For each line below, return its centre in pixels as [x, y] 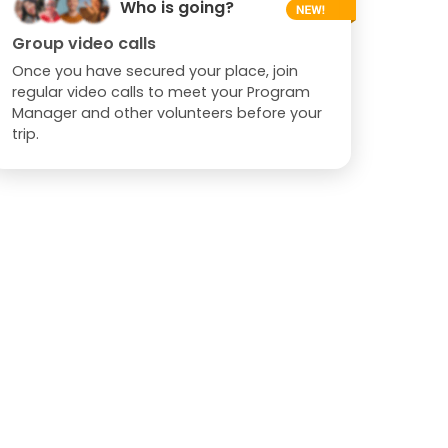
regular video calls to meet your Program [160, 91]
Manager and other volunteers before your [166, 112]
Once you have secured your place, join [154, 70]
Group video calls [83, 43]
